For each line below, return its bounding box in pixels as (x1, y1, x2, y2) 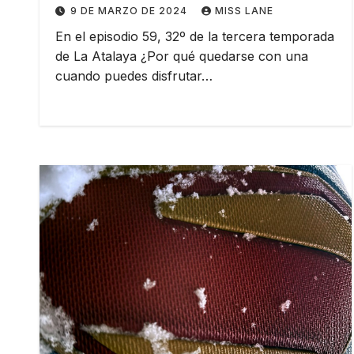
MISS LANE (215, 4, 273, 17)
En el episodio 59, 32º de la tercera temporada (55, 28, 334, 44)
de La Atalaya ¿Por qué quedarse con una (55, 47, 308, 64)
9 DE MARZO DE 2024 (70, 4, 190, 17)
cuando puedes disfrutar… (55, 67, 213, 84)
